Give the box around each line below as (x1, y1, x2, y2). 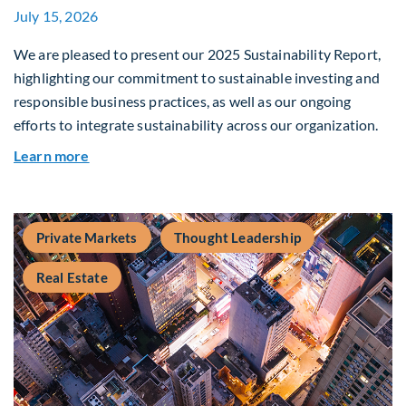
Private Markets (36, 228, 138, 246)
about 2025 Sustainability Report (88, 145, 304, 163)
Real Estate (36, 268, 108, 285)
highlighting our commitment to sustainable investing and (14, 68, 380, 86)
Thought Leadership (174, 228, 301, 246)
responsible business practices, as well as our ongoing (14, 92, 352, 110)
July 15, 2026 (14, 6, 99, 24)
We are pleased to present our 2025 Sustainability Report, (14, 44, 382, 63)
